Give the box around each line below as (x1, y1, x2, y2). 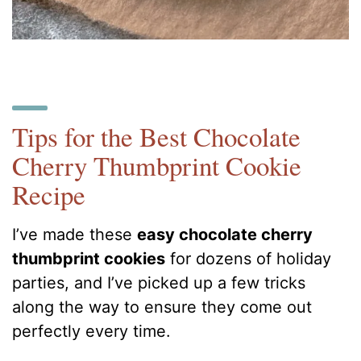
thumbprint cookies (12, 248, 166, 268)
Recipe (12, 176, 86, 213)
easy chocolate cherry (137, 224, 313, 244)
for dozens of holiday (165, 248, 332, 268)
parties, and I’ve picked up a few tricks (12, 272, 306, 293)
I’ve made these (12, 224, 138, 244)
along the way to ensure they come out (12, 297, 313, 317)
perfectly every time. (12, 321, 172, 341)
